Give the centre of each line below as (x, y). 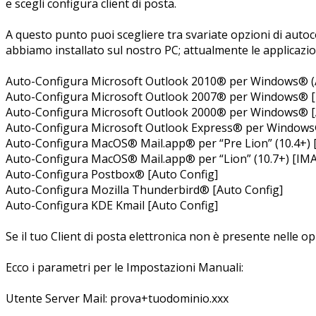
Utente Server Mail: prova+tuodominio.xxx (117, 298)
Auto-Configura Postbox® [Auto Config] (112, 174)
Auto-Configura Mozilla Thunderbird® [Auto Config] (144, 189)
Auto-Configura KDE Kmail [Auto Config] (112, 205)
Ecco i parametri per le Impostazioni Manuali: (124, 267)
